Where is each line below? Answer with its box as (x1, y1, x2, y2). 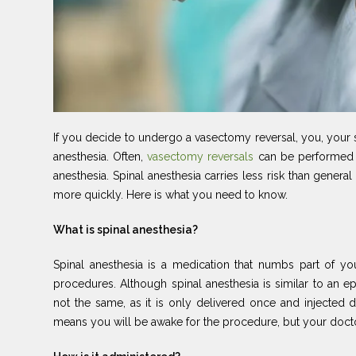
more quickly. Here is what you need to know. (53, 188, 288, 201)
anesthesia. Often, (53, 149, 148, 163)
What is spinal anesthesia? (53, 222, 198, 236)
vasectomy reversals (147, 149, 258, 163)
